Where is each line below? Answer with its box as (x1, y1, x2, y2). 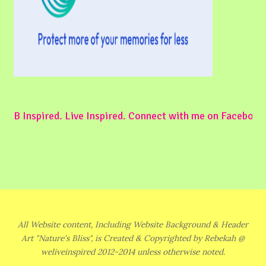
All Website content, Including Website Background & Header (18, 218, 248, 230)
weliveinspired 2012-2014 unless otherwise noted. (41, 246, 225, 257)
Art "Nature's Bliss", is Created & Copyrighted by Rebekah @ (21, 232, 245, 243)
